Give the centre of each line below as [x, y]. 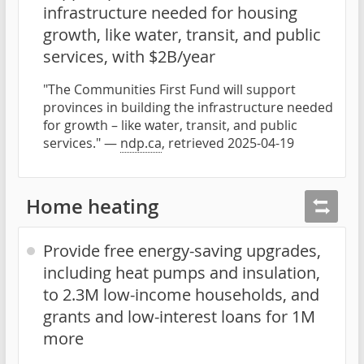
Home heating [92, 206]
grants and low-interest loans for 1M [179, 317]
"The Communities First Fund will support [169, 89]
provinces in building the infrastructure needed [188, 107]
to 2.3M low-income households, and [181, 295]
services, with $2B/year [129, 56]
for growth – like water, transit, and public [170, 125]
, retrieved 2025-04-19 [228, 143]
